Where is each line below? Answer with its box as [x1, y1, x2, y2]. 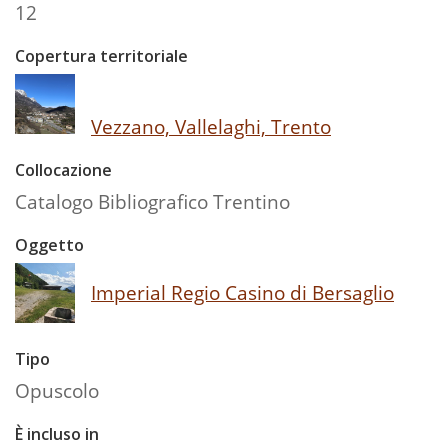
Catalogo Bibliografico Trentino [15, 187, 290, 215]
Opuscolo [15, 376, 99, 404]
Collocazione [15, 158, 112, 181]
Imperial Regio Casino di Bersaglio [91, 278, 394, 306]
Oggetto [15, 233, 84, 256]
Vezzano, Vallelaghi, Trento [91, 112, 331, 140]
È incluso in [15, 422, 99, 445]
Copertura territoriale [15, 44, 188, 67]
